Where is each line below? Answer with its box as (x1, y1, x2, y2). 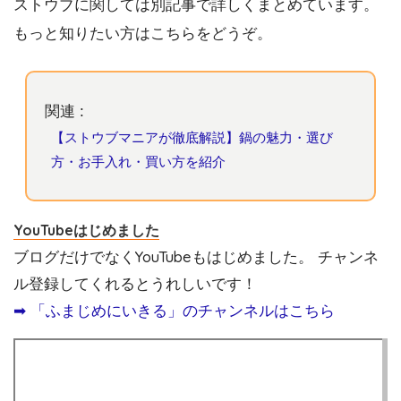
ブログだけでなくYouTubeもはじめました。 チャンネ (13, 246, 379, 266)
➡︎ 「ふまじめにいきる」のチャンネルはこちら (13, 300, 335, 320)
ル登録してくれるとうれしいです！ (13, 273, 257, 293)
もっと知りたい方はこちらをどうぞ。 (13, 25, 272, 43)
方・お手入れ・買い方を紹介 (51, 154, 226, 170)
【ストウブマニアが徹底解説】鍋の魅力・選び (51, 130, 334, 146)
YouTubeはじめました (13, 220, 159, 239)
